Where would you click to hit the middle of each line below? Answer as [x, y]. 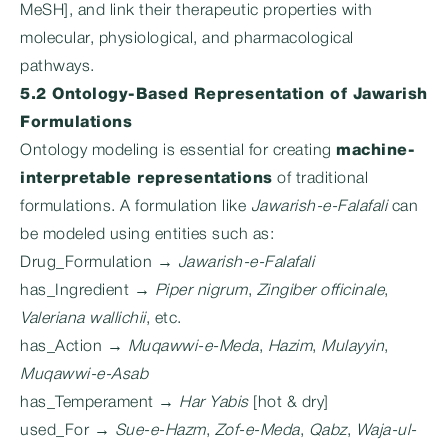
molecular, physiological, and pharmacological [187, 39]
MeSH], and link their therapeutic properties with [196, 11]
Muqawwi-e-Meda [193, 347]
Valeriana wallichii [83, 319]
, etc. [163, 319]
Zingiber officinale [320, 291]
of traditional [320, 179]
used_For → [67, 431]
